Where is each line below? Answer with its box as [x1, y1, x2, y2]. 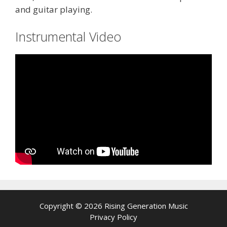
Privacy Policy [90, 212, 137, 222]
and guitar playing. [15, 4, 92, 16]
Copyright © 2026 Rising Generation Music [39, 201, 188, 211]
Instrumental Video [15, 27, 121, 45]
